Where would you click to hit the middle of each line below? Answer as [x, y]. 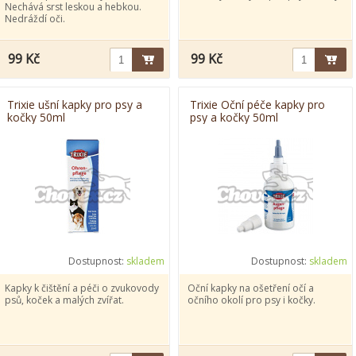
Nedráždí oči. [35, 19]
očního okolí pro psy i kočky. [252, 300]
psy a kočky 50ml [234, 117]
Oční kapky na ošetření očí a [251, 288]
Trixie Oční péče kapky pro [257, 104]
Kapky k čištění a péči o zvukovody [82, 288]
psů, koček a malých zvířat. [64, 300]
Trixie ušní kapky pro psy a [75, 104]
